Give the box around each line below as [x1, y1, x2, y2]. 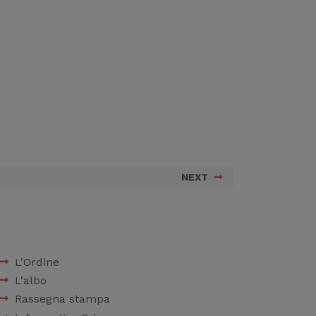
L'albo [15, 273, 47, 287]
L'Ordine [15, 255, 59, 269]
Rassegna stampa [15, 292, 110, 306]
